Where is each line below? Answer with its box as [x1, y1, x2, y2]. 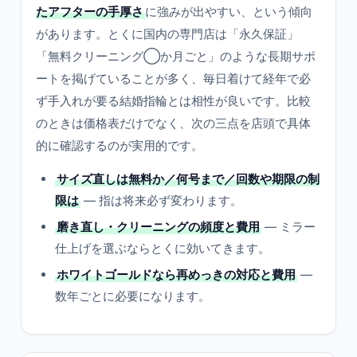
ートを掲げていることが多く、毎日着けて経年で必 [36, 71, 311, 86]
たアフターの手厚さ [36, 4, 143, 19]
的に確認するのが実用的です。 [36, 138, 203, 153]
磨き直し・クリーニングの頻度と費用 [57, 219, 260, 234]
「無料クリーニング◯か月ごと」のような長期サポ [36, 49, 316, 64]
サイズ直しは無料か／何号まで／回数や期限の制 [57, 171, 320, 186]
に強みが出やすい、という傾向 [145, 4, 312, 19]
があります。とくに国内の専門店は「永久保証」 [36, 26, 299, 41]
